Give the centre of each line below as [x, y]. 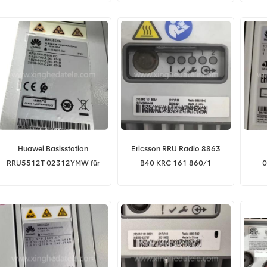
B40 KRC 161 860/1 [176, 163]
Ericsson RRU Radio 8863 [176, 149]
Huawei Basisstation [53, 149]
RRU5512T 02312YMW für [53, 163]
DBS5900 [53, 178]
